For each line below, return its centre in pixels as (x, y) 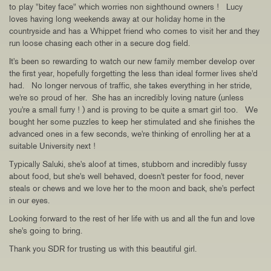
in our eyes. (29, 200)
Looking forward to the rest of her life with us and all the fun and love (132, 218)
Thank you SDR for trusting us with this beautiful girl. (103, 249)
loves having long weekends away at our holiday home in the (117, 19)
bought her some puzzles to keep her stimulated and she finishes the (132, 122)
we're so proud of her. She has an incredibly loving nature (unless (126, 97)
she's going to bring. (46, 230)
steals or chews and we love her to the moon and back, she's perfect (132, 188)
